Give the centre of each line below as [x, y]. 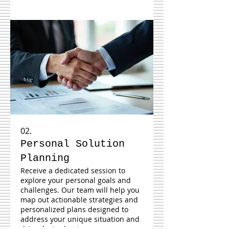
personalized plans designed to [74, 209]
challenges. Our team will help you [80, 190]
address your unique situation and [80, 219]
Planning [45, 158]
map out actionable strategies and [79, 199]
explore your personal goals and [76, 180]
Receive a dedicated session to [73, 170]
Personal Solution [73, 144]
